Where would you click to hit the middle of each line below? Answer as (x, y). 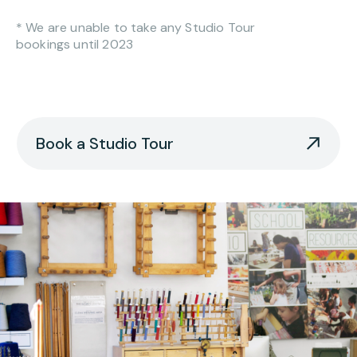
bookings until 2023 (75, 45)
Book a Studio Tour (105, 144)
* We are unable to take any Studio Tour (136, 28)
